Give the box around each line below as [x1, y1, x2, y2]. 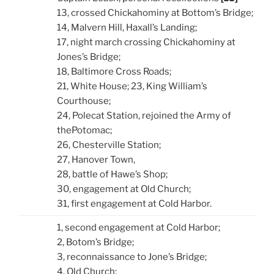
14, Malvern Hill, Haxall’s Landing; [56, 21, 197, 33]
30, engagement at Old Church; [56, 183, 191, 194]
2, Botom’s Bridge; [56, 236, 134, 248]
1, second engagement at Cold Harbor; [56, 221, 220, 233]
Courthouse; [56, 95, 111, 106]
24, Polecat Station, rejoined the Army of [56, 109, 231, 121]
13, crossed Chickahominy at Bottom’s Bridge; [56, 7, 253, 18]
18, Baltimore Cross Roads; [56, 65, 171, 77]
